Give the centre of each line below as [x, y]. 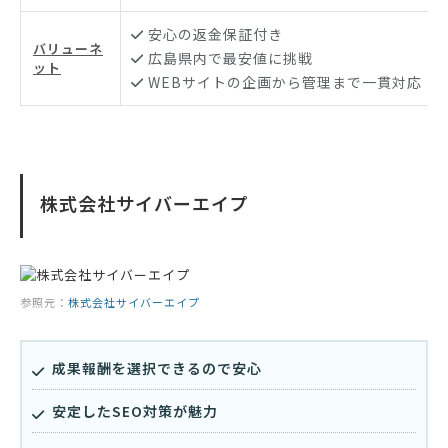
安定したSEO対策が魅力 [135, 411]
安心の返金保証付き [215, 34]
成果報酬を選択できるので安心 [157, 368]
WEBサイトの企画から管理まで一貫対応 [285, 82]
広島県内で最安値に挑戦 [230, 58]
